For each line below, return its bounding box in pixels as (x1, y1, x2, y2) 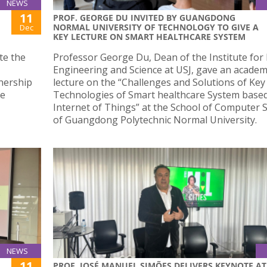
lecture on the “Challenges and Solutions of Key (53, 76, 265, 89)
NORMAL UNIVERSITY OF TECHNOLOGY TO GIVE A (53, 21, 259, 33)
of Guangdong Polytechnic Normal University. (53, 113, 257, 127)
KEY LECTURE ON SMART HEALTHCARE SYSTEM (53, 31, 246, 43)
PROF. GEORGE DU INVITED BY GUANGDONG (53, 12, 235, 24)
